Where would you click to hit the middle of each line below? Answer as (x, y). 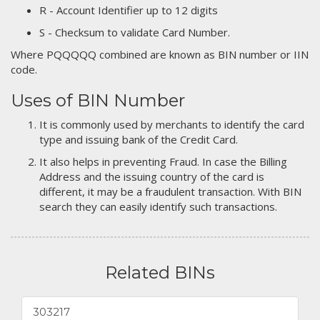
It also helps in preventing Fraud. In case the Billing (163, 161)
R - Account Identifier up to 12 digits (129, 10)
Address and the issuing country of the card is (152, 176)
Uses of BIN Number (98, 100)
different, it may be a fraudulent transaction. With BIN (170, 191)
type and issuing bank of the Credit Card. (139, 139)
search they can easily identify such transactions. (158, 206)
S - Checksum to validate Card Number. (135, 32)
